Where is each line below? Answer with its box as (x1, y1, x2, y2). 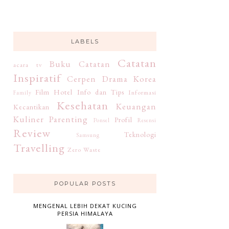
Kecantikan (13, 102, 50, 112)
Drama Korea (102, 73, 157, 85)
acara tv (13, 60, 42, 70)
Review (13, 125, 51, 141)
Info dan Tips (77, 87, 124, 97)
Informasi (128, 88, 157, 97)
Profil (114, 115, 132, 125)
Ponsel (93, 117, 110, 124)
